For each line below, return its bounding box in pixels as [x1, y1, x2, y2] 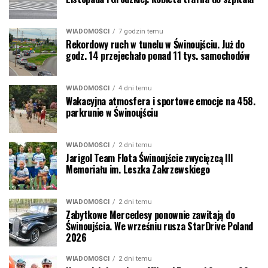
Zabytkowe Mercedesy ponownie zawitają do [66, 207, 235, 222]
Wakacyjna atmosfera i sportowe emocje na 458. [66, 93, 255, 108]
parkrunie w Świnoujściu [66, 105, 158, 120]
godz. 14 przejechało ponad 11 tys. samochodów [66, 48, 250, 63]
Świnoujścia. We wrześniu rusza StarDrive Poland [66, 218, 253, 233]
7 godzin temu [118, 27, 163, 35]
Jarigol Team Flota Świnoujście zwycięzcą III [66, 150, 233, 165]
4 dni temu [118, 84, 152, 92]
